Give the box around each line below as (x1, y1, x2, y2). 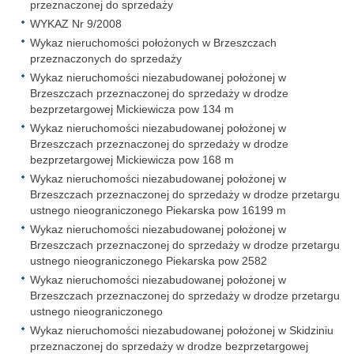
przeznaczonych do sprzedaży (30, 52, 182, 65)
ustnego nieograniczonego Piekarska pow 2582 (30, 254, 267, 267)
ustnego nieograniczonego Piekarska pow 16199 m (30, 204, 286, 217)
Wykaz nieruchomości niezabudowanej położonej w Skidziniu (30, 324, 333, 337)
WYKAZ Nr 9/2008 (30, 17, 122, 30)
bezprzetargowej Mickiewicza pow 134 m (30, 103, 234, 115)
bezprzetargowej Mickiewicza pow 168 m (30, 153, 234, 166)
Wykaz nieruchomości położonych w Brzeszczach (30, 36, 277, 49)
